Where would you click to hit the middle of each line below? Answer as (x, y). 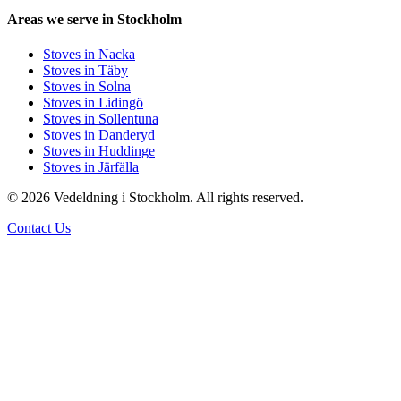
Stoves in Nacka (89, 55)
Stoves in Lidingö (93, 103)
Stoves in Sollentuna (101, 119)
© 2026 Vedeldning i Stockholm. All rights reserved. (155, 198)
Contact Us (39, 228)
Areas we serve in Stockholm (94, 20)
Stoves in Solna (87, 87)
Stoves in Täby (85, 71)
